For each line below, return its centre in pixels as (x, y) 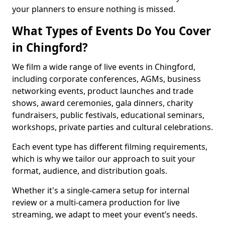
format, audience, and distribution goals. (90, 171)
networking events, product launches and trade (103, 91)
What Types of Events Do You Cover (111, 31)
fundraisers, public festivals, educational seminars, (108, 115)
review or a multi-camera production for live (96, 202)
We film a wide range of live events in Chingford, (104, 67)
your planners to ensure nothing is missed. (94, 9)
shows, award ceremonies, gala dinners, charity (102, 103)
